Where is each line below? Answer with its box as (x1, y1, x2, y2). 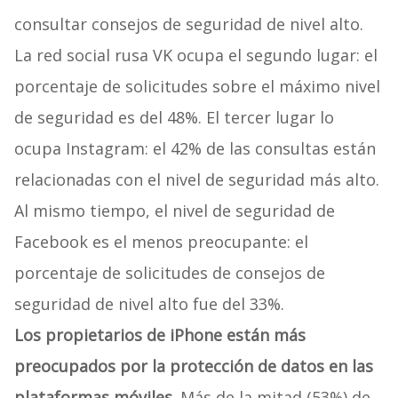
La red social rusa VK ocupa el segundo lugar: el (13, 44, 378, 67)
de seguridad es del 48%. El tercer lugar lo (13, 107, 334, 129)
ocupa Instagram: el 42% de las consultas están (13, 138, 376, 160)
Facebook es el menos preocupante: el (13, 231, 308, 253)
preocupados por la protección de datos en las (13, 355, 373, 378)
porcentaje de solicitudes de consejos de (13, 262, 325, 284)
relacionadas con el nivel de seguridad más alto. (13, 169, 379, 191)
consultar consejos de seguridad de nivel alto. (13, 13, 363, 36)
